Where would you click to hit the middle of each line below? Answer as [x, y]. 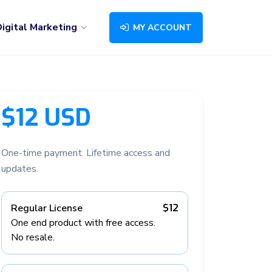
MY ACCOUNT [161, 27]
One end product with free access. [83, 223]
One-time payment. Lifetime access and [86, 153]
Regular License [47, 208]
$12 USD [46, 118]
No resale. [33, 237]
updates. [20, 169]
